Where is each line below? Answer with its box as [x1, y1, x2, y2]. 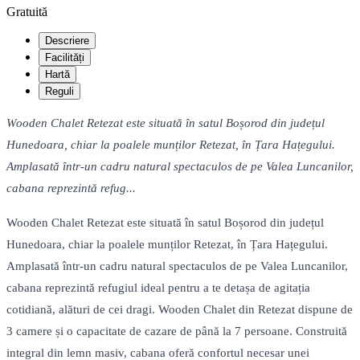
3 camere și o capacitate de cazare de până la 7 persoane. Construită [6, 325, 347, 338]
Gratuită [6, 5, 47, 19]
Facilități [45, 51, 84, 64]
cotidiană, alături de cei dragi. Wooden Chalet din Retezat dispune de [6, 303, 353, 317]
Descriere [45, 35, 89, 47]
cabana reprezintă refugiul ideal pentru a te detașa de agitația [6, 281, 310, 295]
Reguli [45, 85, 74, 98]
